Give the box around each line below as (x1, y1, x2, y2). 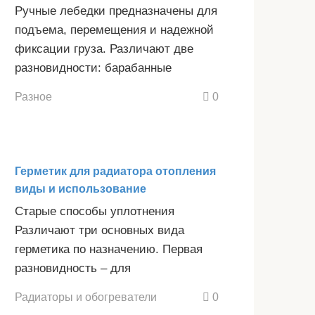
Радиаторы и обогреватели (15, 290, 157, 303)
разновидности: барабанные (15, 61, 172, 75)
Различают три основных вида (15, 224, 184, 238)
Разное (15, 90, 52, 103)
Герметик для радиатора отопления (15, 165, 216, 178)
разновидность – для (15, 262, 131, 276)
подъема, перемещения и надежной (15, 23, 214, 37)
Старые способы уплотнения (15, 205, 174, 219)
